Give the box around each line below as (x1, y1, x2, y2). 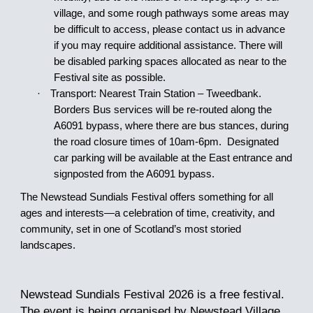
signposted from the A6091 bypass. (54, 168, 215, 180)
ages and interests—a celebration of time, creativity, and (20, 208, 275, 219)
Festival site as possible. (54, 71, 166, 83)
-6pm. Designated (195, 136, 279, 147)
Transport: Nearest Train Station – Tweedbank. (50, 87, 262, 99)
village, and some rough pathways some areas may (54, 7, 290, 19)
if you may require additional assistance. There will (54, 39, 283, 51)
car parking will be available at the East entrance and (54, 152, 293, 163)
